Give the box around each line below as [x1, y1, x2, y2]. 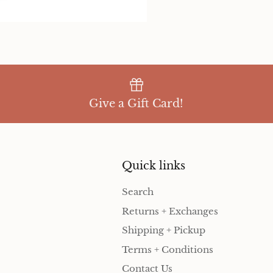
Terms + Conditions [122, 243, 213, 255]
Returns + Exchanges [122, 205, 218, 217]
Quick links [122, 159, 185, 173]
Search [122, 186, 154, 198]
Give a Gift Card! [89, 97, 184, 111]
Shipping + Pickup [122, 224, 205, 236]
